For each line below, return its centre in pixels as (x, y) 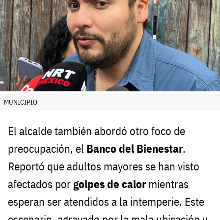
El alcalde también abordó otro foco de (96, 131)
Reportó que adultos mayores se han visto (104, 166)
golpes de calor (110, 184)
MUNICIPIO (21, 102)
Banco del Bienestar (135, 149)
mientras (167, 184)
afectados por (41, 184)
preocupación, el (47, 149)
